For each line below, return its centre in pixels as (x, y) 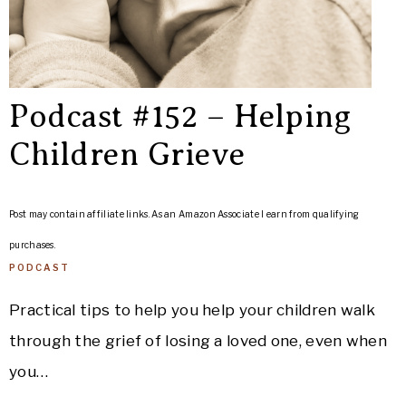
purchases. (32, 245)
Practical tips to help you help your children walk (192, 310)
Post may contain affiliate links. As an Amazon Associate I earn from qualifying (184, 214)
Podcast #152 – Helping (180, 116)
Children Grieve (127, 155)
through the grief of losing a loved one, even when (198, 341)
